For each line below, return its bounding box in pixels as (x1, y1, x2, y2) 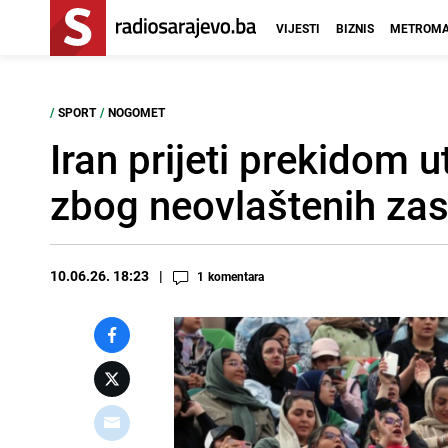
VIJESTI (276, 20, 320, 36)
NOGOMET (108, 104, 165, 120)
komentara (208, 268, 264, 284)
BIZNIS (336, 20, 374, 36)
